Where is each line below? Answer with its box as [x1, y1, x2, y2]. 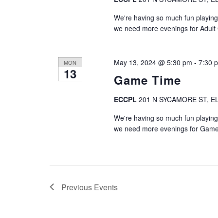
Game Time [113, 71, 181, 88]
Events [93, 181, 118, 193]
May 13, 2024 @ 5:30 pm [113, 57, 192, 67]
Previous [61, 181, 94, 193]
